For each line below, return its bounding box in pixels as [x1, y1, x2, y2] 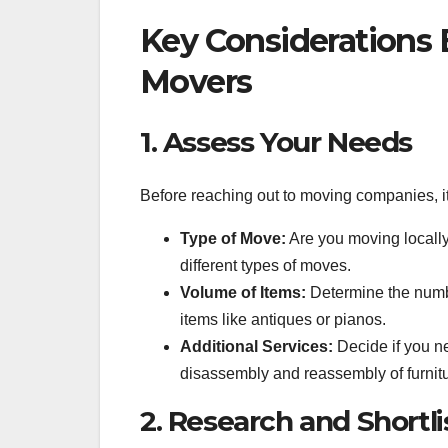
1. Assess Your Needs [140, 124, 412, 159]
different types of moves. [180, 257, 351, 275]
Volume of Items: [180, 284, 306, 302]
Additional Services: [180, 338, 333, 356]
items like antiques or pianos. [180, 311, 386, 329]
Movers [140, 61, 252, 101]
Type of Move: [180, 230, 286, 248]
